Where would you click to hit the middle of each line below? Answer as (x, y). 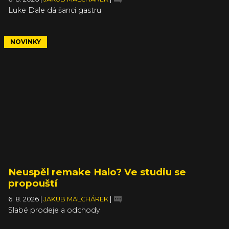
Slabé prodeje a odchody (54, 210)
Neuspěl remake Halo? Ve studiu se (97, 172)
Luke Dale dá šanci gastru (55, 10)
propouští (33, 183)
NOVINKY (26, 41)
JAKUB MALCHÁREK (77, 199)
